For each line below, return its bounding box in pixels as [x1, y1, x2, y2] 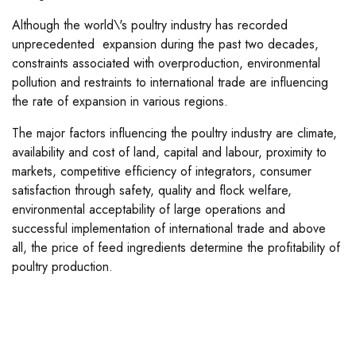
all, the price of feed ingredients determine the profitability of [12, 238, 340, 257]
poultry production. [12, 257, 113, 277]
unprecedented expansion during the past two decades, [12, 35, 319, 54]
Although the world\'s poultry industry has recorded [12, 16, 288, 35]
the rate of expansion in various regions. [12, 92, 228, 111]
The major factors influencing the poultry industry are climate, [12, 124, 337, 143]
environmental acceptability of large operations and [12, 200, 285, 219]
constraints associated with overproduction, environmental [12, 54, 320, 73]
